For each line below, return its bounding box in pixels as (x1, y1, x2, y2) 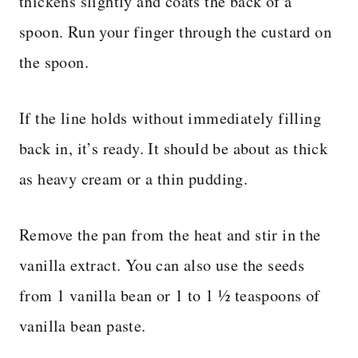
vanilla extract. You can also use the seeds (19, 253, 305, 276)
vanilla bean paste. (19, 314, 146, 336)
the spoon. (19, 50, 89, 73)
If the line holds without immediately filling (19, 106, 321, 129)
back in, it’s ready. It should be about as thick (19, 137, 328, 159)
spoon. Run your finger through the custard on (19, 20, 332, 42)
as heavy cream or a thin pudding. (19, 167, 249, 189)
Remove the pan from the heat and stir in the (19, 223, 321, 245)
